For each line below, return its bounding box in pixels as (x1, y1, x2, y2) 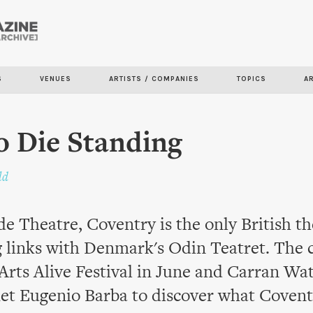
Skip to (94, 24, 133, 38)
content (94, 64, 137, 77)
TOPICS (237, 75, 266, 83)
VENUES (40, 75, 71, 83)
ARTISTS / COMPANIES (109, 75, 199, 83)
